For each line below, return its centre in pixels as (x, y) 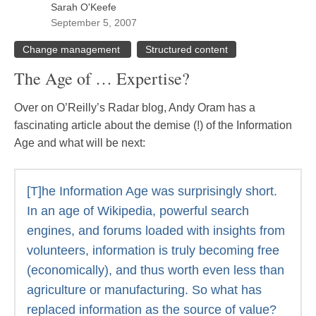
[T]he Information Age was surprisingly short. (152, 191)
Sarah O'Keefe (84, 7)
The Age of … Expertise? (102, 78)
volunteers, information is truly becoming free (153, 250)
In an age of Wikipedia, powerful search (138, 211)
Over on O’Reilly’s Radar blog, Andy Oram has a (135, 108)
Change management (73, 49)
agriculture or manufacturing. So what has (144, 290)
